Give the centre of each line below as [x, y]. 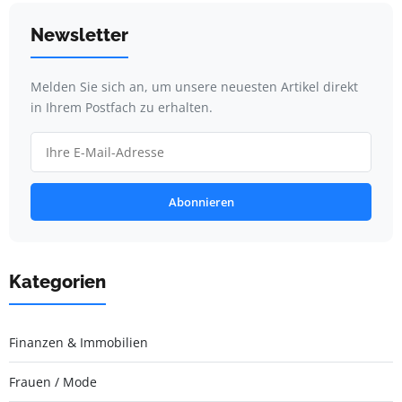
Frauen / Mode [53, 382]
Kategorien [57, 282]
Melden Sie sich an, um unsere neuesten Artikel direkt [194, 87]
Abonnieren [201, 202]
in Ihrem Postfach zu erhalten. [122, 108]
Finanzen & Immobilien [79, 343]
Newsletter [79, 35]
